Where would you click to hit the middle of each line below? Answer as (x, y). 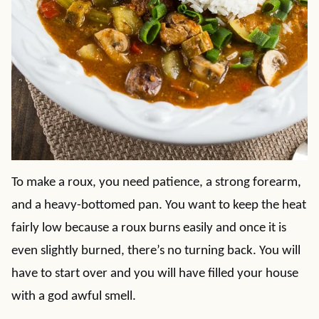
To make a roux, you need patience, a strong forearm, (156, 183)
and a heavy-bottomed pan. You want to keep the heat (159, 205)
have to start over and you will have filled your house (155, 274)
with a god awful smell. (74, 297)
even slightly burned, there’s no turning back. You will (156, 251)
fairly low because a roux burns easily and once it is (149, 228)
